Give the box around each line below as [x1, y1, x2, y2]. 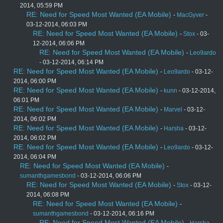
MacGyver [177, 11, 204, 19]
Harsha [164, 125, 184, 132]
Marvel [164, 106, 182, 113]
